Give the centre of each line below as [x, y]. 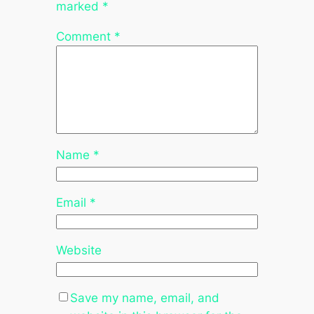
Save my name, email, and [144, 298]
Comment [85, 37]
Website [78, 250]
